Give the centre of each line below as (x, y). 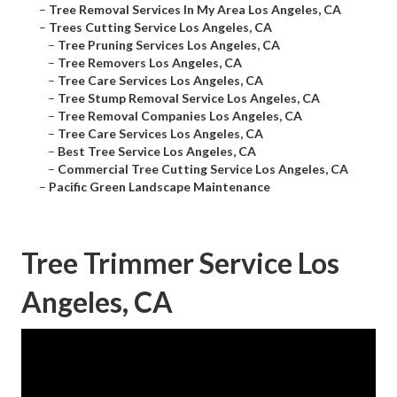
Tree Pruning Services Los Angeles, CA (169, 45)
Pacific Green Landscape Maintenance (160, 187)
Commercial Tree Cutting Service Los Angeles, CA (203, 169)
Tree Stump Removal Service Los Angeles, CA (189, 98)
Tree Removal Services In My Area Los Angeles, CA (195, 10)
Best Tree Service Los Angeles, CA (157, 152)
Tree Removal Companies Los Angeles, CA (180, 116)
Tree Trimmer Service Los (180, 263)
